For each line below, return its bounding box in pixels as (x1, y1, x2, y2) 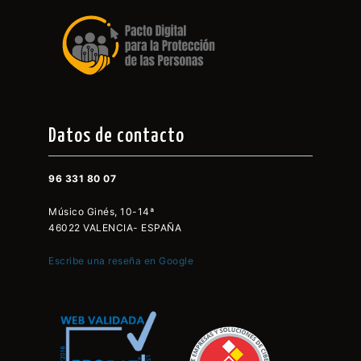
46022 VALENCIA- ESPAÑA (48, 221, 181, 234)
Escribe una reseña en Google (48, 254, 193, 267)
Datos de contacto (48, 126, 185, 146)
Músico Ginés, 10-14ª (48, 205, 154, 218)
